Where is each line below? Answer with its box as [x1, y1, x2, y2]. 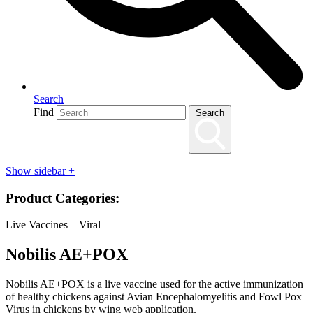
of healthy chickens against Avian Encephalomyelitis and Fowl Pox [6, 291, 302, 303]
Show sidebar [6, 165, 68, 177]
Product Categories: [6, 190, 119, 205]
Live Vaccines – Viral [6, 219, 101, 231]
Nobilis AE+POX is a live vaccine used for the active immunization [6, 278, 303, 291]
